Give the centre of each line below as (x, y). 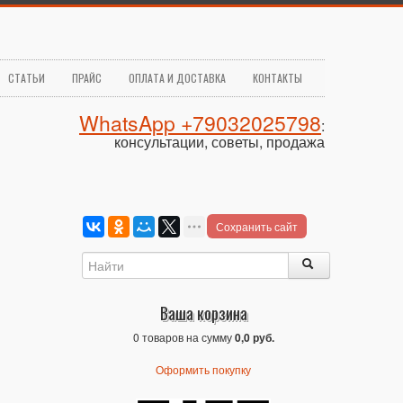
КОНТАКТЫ (278, 78)
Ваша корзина (203, 313)
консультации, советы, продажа (219, 142)
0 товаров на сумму (184, 337)
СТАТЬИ (27, 78)
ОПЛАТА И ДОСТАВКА (177, 78)
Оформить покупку (203, 369)
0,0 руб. (254, 337)
